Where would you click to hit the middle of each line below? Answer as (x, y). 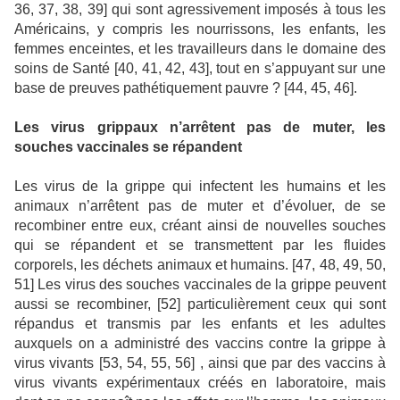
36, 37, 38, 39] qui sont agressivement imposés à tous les (200, 10)
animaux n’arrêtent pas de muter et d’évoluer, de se (200, 206)
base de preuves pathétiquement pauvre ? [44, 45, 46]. (186, 88)
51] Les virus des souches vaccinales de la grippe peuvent (200, 285)
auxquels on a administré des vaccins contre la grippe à (200, 344)
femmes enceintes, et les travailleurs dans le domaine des (200, 49)
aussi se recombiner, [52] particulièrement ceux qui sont (200, 304)
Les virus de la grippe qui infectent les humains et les (200, 187)
